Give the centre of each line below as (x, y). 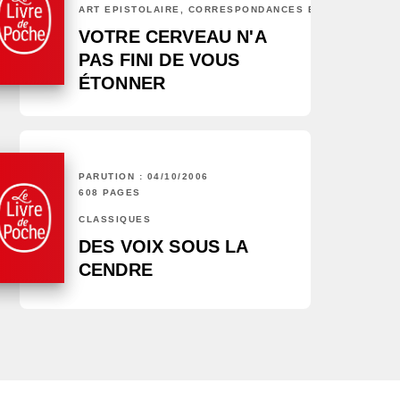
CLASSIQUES (115, 220)
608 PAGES (110, 193)
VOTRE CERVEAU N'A (172, 37)
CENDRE (116, 270)
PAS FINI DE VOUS (159, 60)
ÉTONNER (122, 83)
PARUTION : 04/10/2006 (144, 177)
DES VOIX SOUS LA (163, 247)
